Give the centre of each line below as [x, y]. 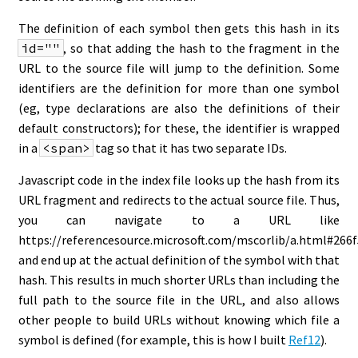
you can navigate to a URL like [179, 220]
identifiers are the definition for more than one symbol [179, 88]
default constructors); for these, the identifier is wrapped [179, 128]
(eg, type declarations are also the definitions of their [179, 108]
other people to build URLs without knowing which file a [179, 320]
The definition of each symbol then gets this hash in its [179, 28]
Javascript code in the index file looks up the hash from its [179, 180]
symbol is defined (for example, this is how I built [153, 340]
